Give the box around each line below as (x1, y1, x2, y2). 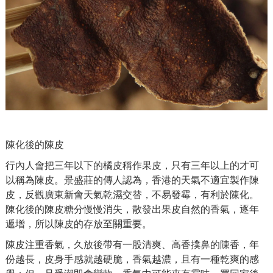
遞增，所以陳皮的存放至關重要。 (5, 217, 152, 231)
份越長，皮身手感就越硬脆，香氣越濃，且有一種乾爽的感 (5, 252, 259, 266)
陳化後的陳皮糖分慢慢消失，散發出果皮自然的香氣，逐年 (5, 202, 259, 216)
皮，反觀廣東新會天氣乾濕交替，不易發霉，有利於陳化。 (5, 188, 259, 202)
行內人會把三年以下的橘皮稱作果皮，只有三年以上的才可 (5, 158, 259, 172)
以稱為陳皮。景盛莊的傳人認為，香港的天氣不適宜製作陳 (5, 173, 259, 187)
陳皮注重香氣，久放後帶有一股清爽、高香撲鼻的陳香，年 (5, 238, 259, 252)
